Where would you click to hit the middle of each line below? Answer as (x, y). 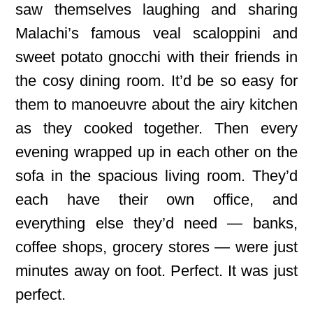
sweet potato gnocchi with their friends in (156, 57)
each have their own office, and (156, 199)
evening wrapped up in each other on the (156, 152)
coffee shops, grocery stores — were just (156, 247)
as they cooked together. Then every (156, 128)
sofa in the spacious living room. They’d (156, 176)
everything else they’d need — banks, (156, 223)
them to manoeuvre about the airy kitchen (156, 104)
